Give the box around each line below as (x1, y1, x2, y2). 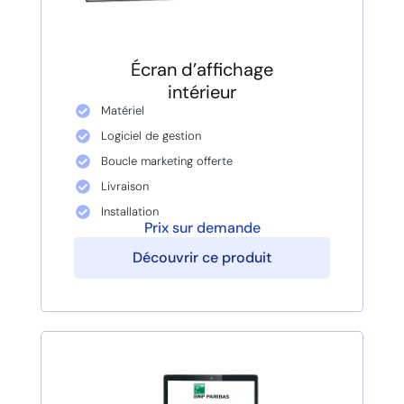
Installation (100, 203, 159, 219)
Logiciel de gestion (100, 127, 201, 143)
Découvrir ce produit (133, 247, 271, 267)
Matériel (100, 102, 144, 118)
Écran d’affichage (131, 57, 273, 81)
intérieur (168, 79, 236, 104)
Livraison (100, 178, 149, 194)
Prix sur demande (143, 217, 261, 237)
